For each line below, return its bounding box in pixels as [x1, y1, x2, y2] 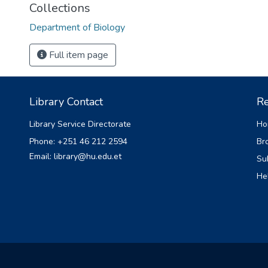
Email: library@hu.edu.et [29, 151, 121, 162]
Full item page [47, 48, 108, 62]
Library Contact [29, 95, 103, 109]
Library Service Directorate [29, 118, 131, 130]
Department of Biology [29, 21, 125, 34]
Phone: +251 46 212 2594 [29, 136, 127, 147]
